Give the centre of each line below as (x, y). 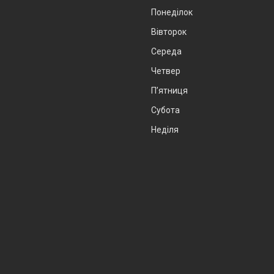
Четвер (166, 71)
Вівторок (169, 32)
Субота (165, 110)
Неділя (165, 130)
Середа (166, 52)
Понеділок (172, 13)
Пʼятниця (169, 91)
